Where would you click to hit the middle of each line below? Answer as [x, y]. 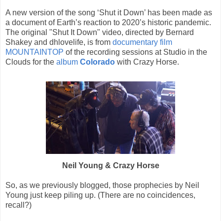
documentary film [142, 42]
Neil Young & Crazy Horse [110, 165]
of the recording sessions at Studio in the [135, 52]
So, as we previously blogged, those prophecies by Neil [102, 185]
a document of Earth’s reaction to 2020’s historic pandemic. [108, 22]
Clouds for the [31, 62]
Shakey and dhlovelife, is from [59, 42]
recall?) [18, 205]
